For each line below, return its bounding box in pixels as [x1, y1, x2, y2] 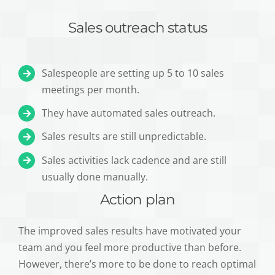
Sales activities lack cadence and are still [42, 153, 227, 167]
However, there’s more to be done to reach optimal [18, 257, 256, 271]
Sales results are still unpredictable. [42, 130, 207, 144]
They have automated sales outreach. [42, 106, 216, 120]
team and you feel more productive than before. [18, 241, 241, 255]
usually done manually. [42, 169, 149, 184]
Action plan [99, 191, 176, 209]
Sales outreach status [68, 19, 207, 37]
